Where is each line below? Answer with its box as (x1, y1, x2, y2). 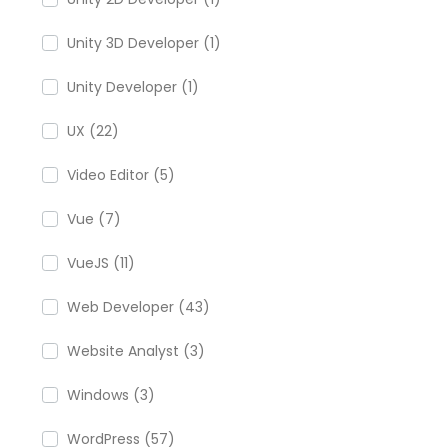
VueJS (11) (67, 253, 135, 273)
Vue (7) (67, 209, 121, 229)
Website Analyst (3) (67, 341, 205, 361)
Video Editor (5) (67, 165, 175, 185)
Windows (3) (67, 385, 155, 405)
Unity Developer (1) (67, 77, 199, 97)
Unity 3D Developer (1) (67, 33, 221, 53)
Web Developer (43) (67, 297, 210, 317)
